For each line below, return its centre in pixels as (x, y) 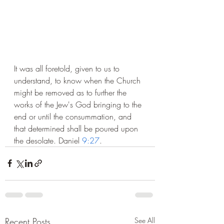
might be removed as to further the (71, 92)
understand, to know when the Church (78, 80)
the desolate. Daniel (48, 140)
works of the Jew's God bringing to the (79, 104)
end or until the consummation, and (74, 116)
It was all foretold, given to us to (68, 68)
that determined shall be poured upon (77, 128)
